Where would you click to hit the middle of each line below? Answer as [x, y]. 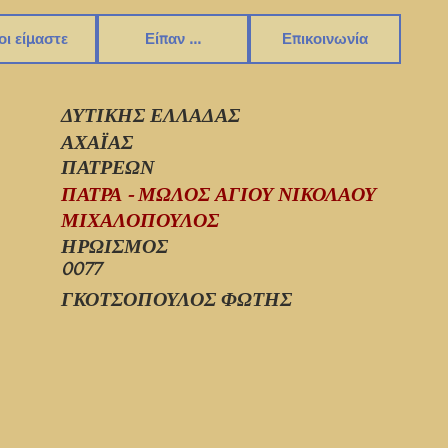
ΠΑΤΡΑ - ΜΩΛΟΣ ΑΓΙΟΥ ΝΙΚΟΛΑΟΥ [218, 195]
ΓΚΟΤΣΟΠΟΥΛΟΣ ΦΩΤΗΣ [176, 300]
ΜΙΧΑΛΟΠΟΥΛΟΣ [140, 221]
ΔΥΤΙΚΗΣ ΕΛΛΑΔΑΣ [150, 116]
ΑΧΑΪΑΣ [97, 143]
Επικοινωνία [325, 38]
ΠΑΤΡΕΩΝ [107, 168]
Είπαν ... [173, 38]
